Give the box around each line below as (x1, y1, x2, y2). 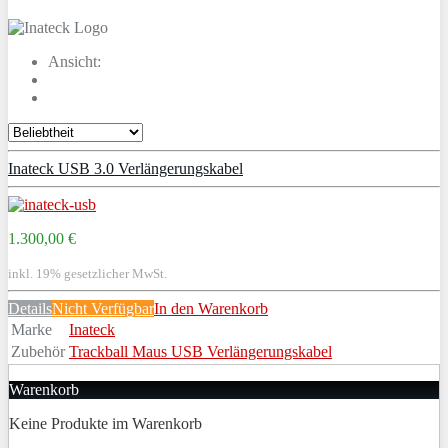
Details (8, 299, 52, 317)
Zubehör (11, 342, 65, 360)
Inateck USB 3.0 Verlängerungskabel (8, 159, 243, 177)
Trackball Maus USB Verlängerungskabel (69, 342, 332, 360)
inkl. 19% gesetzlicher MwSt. (8, 265, 167, 281)
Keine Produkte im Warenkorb (9, 414, 202, 432)
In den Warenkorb (154, 299, 268, 317)
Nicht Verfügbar (52, 299, 154, 317)
